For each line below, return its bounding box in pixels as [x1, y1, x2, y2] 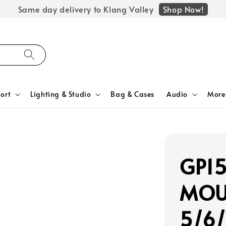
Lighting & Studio [30, 89, 91, 99]
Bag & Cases [110, 89, 155, 99]
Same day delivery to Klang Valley [18, 4, 154, 15]
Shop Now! [162, 3, 204, 15]
